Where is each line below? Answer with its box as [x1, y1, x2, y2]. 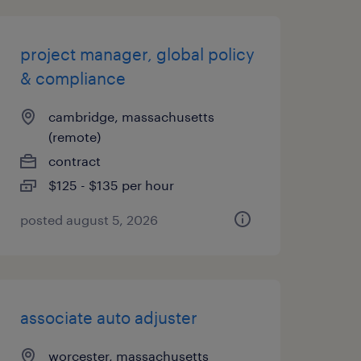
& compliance [19, 68, 126, 88]
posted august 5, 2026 [19, 212, 158, 227]
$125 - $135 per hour [48, 177, 174, 193]
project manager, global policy [19, 44, 255, 64]
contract [48, 153, 101, 168]
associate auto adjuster [19, 308, 197, 327]
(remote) [48, 129, 101, 144]
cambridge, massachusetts [48, 109, 214, 124]
